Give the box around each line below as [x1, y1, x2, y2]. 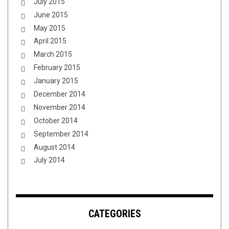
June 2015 [34, 10, 68, 19]
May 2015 [34, 24, 65, 32]
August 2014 [34, 143, 75, 151]
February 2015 [34, 63, 80, 72]
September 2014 [34, 129, 88, 138]
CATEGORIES [88, 208, 141, 220]
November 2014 [34, 103, 85, 111]
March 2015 [34, 50, 72, 59]
